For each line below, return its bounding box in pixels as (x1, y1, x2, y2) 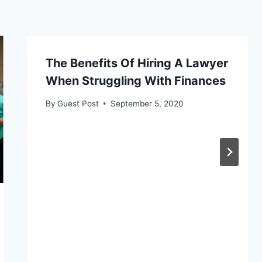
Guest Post (57, 98, 99, 108)
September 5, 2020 (110, 98, 184, 108)
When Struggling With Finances (45, 73, 226, 88)
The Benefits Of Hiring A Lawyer (45, 56, 228, 70)
